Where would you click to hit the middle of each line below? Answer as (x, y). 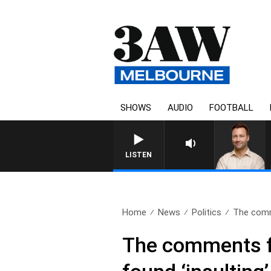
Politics (207, 212)
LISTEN (139, 155)
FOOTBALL (231, 108)
